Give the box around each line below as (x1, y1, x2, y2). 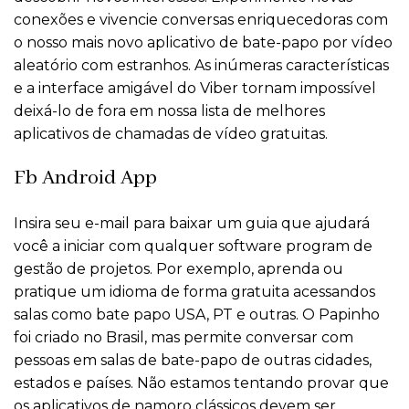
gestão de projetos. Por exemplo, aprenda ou (14, 260, 343, 278)
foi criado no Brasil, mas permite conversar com (14, 329, 353, 347)
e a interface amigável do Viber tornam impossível (14, 79, 376, 98)
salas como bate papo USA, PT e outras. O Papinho (14, 306, 380, 324)
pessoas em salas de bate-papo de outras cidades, (14, 351, 372, 370)
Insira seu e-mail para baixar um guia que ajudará (14, 215, 370, 233)
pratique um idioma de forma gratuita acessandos (14, 283, 375, 301)
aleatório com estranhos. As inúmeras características (14, 57, 389, 75)
